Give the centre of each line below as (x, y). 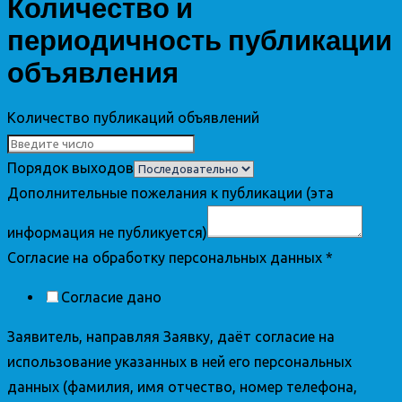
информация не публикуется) (107, 233)
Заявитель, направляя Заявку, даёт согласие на (171, 337)
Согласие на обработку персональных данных (166, 258)
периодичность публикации (200, 41)
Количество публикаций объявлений (133, 118)
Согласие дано (111, 297)
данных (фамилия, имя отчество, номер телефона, (182, 387)
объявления (93, 73)
